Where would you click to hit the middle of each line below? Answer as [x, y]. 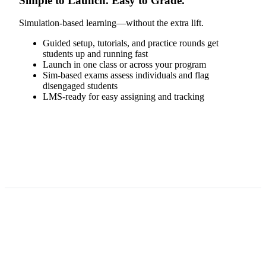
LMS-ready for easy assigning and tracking [123, 97]
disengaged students [80, 86]
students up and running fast [95, 54]
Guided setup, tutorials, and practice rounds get [131, 43]
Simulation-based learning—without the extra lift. [111, 23]
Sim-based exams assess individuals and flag [126, 75]
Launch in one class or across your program [124, 65]
